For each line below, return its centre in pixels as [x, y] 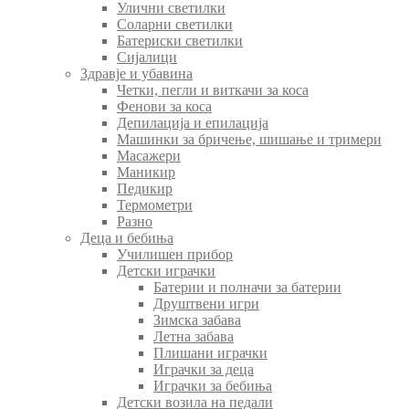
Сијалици [147, 57]
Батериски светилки [180, 40]
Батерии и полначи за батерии [247, 287]
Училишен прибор [175, 254]
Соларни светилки [175, 24]
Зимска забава [197, 320]
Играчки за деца [204, 369]
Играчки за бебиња [213, 385]
